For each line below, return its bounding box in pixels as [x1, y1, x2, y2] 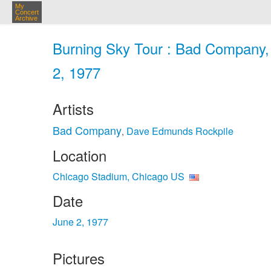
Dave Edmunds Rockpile [126, 124, 233, 138]
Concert [15, 8, 39, 16]
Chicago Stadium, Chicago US [53, 169, 184, 183]
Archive [15, 15, 38, 22]
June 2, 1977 [53, 215, 108, 229]
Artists [53, 98, 94, 119]
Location [53, 145, 106, 166]
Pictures [53, 247, 105, 269]
